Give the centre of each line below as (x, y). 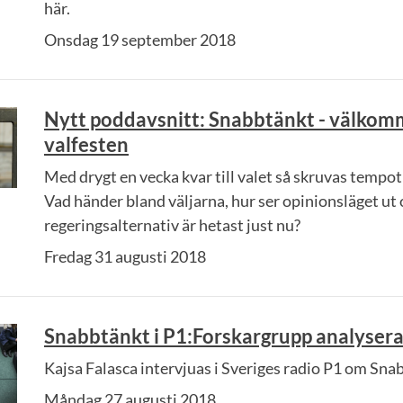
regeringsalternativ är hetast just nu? (172, 225)
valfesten (86, 144)
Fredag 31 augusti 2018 (125, 256)
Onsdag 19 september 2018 (140, 40)
